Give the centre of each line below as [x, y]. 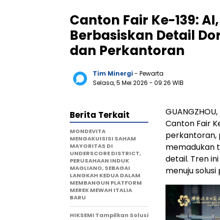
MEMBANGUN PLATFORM [106, 183]
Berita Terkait [100, 115]
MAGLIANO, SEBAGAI [100, 168]
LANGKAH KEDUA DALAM [105, 176]
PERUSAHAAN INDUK [99, 161]
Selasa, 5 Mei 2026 [121, 83]
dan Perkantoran [127, 51]
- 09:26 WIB [166, 83]
